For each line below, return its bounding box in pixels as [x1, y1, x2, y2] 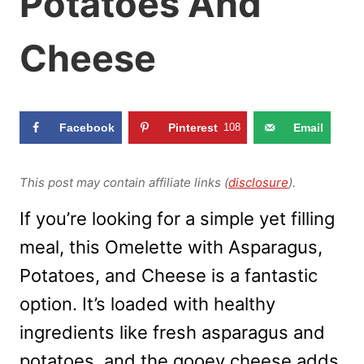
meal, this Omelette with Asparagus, [19, 236, 323, 258]
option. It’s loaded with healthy [19, 293, 275, 315]
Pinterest [168, 120, 218, 134]
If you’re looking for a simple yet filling [19, 208, 335, 230]
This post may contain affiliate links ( [19, 175, 228, 191]
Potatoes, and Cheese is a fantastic [19, 265, 318, 287]
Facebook [59, 120, 115, 134]
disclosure [228, 175, 288, 191]
